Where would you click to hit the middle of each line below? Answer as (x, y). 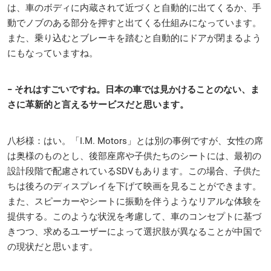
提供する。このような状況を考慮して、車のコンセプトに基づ (134, 217)
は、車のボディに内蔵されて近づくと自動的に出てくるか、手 (134, 8)
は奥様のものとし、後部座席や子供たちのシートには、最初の (134, 156)
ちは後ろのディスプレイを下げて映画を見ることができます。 (134, 187)
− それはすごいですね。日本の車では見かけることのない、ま (133, 90)
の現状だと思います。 (53, 247)
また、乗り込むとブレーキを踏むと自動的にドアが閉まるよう (134, 38)
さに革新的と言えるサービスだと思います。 (98, 105)
